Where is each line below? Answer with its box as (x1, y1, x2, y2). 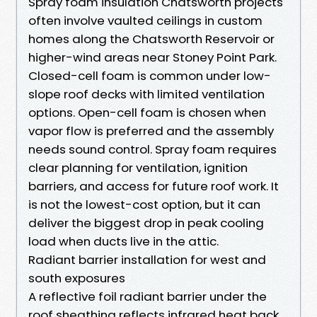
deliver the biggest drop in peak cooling (28, 214, 264, 231)
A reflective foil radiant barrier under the (28, 287, 267, 305)
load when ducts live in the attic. (28, 232, 219, 250)
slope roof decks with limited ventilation (28, 85, 265, 103)
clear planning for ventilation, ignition (28, 158, 248, 176)
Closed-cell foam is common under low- (28, 67, 271, 84)
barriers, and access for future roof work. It (28, 177, 279, 195)
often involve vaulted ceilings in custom (28, 11, 263, 29)
